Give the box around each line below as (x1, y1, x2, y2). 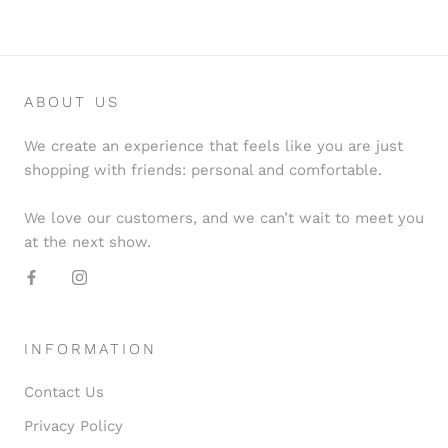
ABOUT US (24, 92, 120, 111)
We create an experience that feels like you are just (24, 136, 403, 155)
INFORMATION (24, 339, 157, 358)
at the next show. (24, 232, 151, 251)
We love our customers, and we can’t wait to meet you (24, 208, 424, 227)
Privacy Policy (24, 416, 123, 435)
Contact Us (24, 382, 104, 401)
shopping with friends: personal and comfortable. (24, 160, 382, 179)
